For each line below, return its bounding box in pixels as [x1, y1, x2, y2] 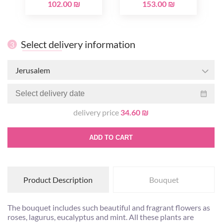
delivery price [73, 108, 120, 117]
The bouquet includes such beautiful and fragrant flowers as [7, 203, 210, 212]
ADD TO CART [89, 134, 133, 141]
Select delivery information [21, 38, 135, 50]
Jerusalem [15, 65, 50, 75]
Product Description [23, 175, 93, 184]
